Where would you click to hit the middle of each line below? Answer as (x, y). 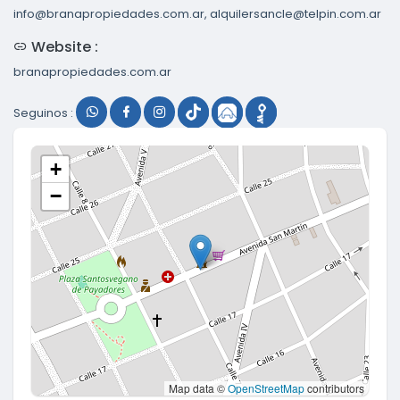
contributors (334, 387)
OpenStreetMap (266, 387)
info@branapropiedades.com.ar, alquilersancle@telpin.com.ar (197, 13)
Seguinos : (45, 112)
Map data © (198, 387)
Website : (63, 46)
